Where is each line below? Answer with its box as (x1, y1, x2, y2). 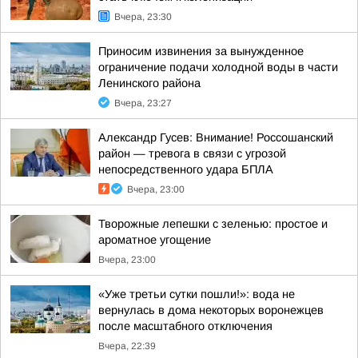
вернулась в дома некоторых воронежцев (98, 304, 324, 316)
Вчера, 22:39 (98, 340, 156, 352)
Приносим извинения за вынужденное (98, 45, 304, 58)
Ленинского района (98, 77, 201, 89)
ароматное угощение (98, 233, 211, 246)
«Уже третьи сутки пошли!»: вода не (98, 288, 295, 300)
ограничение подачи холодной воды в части (98, 61, 338, 74)
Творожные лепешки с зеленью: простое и (98, 217, 328, 230)
